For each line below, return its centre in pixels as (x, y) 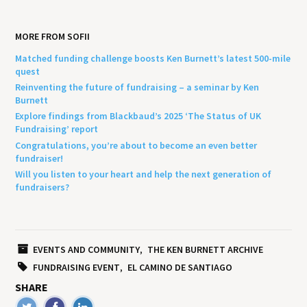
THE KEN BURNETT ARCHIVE (205, 250)
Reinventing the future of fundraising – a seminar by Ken (137, 87)
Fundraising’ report (57, 129)
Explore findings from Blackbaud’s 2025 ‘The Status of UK (138, 116)
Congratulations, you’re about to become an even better (136, 145)
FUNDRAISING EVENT (76, 268)
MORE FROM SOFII (53, 36)
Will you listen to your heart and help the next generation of (144, 174)
